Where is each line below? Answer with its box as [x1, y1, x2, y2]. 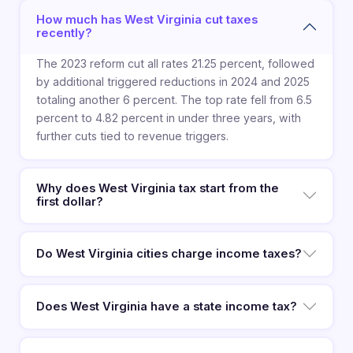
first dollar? [35, 195, 103, 210]
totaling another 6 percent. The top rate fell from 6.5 [35, 93, 312, 107]
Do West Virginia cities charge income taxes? [35, 246, 302, 261]
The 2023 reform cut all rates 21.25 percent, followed [35, 57, 314, 71]
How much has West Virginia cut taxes [35, 13, 258, 28]
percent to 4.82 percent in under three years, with [35, 111, 301, 125]
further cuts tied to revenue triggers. [35, 129, 229, 143]
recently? [35, 26, 92, 41]
